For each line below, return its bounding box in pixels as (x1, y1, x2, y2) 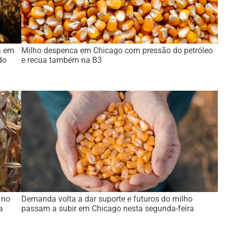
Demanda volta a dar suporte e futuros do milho (21, 194, 193, 204)
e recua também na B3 (21, 55, 102, 65)
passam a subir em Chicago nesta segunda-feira (21, 204, 195, 213)
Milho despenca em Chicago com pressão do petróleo (21, 46, 213, 55)
